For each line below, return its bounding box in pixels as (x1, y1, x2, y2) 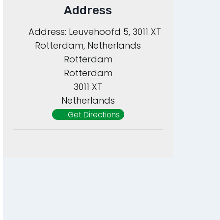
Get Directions (67, 109, 120, 120)
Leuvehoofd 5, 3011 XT (68, 25, 161, 38)
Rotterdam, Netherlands (35, 39, 141, 52)
